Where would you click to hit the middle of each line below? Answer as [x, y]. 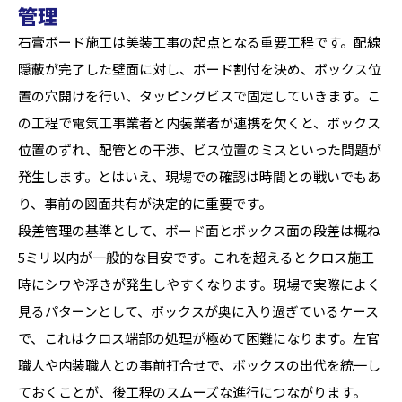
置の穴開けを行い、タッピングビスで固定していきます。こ [199, 96]
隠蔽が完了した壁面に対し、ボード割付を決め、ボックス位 [200, 69]
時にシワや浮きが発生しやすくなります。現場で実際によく [199, 284]
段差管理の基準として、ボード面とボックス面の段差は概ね [199, 230]
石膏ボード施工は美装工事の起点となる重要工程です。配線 [199, 42]
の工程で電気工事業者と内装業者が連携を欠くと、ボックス [199, 122]
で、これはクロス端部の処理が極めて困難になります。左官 [199, 338]
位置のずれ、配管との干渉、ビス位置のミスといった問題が [200, 149]
